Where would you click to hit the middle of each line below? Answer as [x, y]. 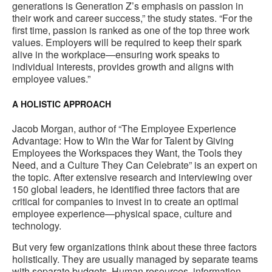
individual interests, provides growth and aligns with [123, 67]
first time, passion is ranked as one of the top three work [131, 30]
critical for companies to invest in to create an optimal [125, 202]
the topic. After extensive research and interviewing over [132, 177]
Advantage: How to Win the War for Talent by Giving [123, 141]
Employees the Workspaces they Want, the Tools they [127, 153]
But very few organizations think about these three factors [134, 247]
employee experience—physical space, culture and [122, 214]
